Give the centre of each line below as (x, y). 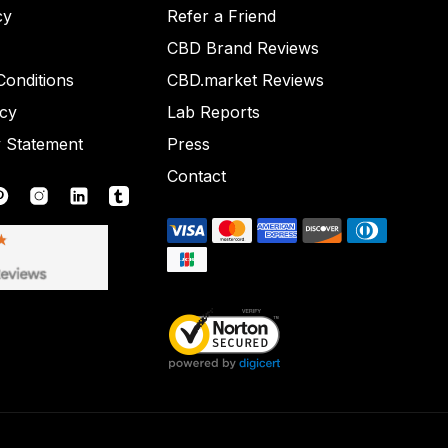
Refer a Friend (221, 16)
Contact (196, 176)
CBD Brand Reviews (242, 48)
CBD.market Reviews (245, 80)
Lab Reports (213, 112)
